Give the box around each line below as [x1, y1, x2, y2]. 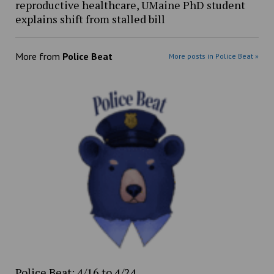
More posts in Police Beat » [169, 51, 259, 61]
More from [15, 50, 62, 62]
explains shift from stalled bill [15, 11, 165, 26]
